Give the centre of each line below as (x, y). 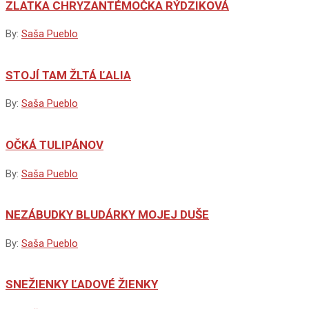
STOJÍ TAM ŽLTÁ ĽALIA (68, 75)
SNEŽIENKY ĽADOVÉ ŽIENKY (82, 285)
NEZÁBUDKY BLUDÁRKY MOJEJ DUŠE (107, 215)
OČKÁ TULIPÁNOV (54, 145)
